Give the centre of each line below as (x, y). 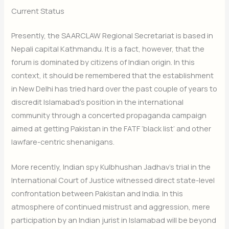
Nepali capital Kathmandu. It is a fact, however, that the (108, 49)
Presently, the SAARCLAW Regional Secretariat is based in (112, 36)
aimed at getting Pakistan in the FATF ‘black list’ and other (111, 129)
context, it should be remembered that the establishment (113, 75)
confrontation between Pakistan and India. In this (97, 193)
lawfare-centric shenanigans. (63, 142)
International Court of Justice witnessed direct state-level (113, 180)
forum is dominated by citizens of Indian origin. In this (103, 62)
